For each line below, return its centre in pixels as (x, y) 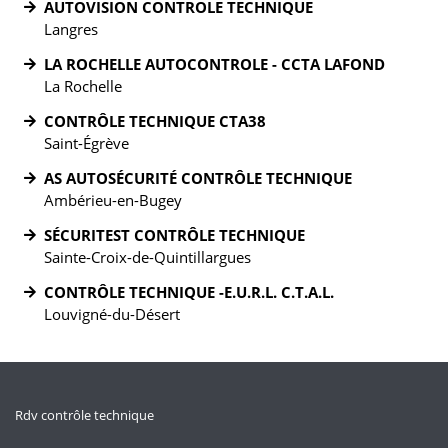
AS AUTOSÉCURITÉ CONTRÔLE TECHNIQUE (198, 178)
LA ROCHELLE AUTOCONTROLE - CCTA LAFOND (214, 64)
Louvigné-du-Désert (112, 314)
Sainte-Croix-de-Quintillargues (147, 257)
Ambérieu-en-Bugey (113, 200)
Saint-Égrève (86, 143)
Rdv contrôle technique (84, 415)
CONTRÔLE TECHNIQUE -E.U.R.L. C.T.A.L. (189, 292)
